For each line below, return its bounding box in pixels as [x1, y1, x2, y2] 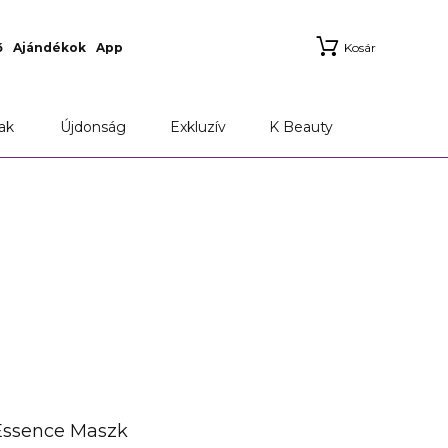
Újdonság [60, 118, 127, 136]
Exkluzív [170, 118, 227, 136]
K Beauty [269, 118, 334, 136]
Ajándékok [13, 40, 87, 55]
